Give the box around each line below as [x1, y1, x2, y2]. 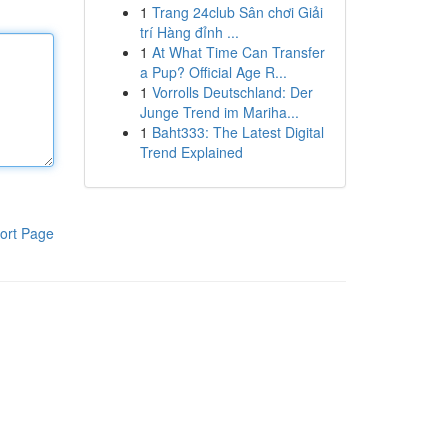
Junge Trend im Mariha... [139, 102, 299, 122]
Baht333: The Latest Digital [151, 122, 324, 142]
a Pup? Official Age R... [139, 62, 287, 82]
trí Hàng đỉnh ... [139, 22, 239, 42]
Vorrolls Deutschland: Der [151, 82, 313, 102]
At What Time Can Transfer [151, 42, 325, 62]
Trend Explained [139, 142, 243, 162]
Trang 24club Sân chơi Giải [151, 2, 323, 22]
